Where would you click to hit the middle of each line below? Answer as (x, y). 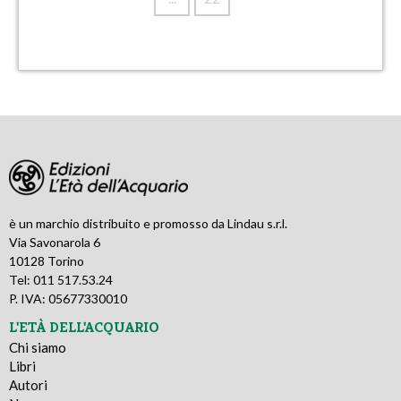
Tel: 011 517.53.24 (61, 279)
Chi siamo (38, 348)
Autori (28, 385)
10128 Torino (47, 260)
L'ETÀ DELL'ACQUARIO (84, 327)
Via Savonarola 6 (55, 242)
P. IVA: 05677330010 (68, 298)
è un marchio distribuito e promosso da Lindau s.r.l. (148, 223)
